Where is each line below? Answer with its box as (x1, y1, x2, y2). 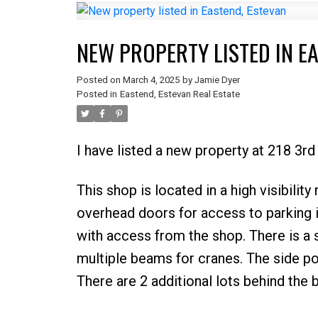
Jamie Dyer (194, 74, 240, 85)
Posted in (76, 88, 117, 99)
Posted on (76, 74, 123, 85)
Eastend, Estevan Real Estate (119, 88, 240, 99)
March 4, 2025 (122, 74, 180, 85)
